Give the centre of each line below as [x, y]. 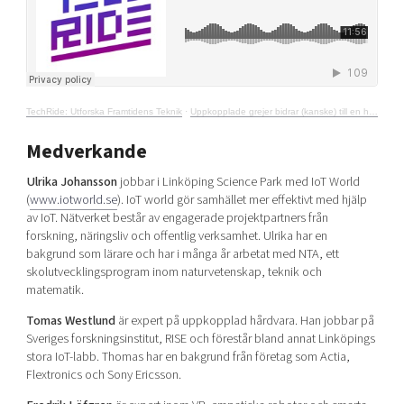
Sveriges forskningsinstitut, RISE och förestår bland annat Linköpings [200, 339]
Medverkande [86, 151]
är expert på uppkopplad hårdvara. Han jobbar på [244, 321]
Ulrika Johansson [71, 181]
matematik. [55, 289]
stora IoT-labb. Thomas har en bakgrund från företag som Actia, [188, 357]
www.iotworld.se [73, 199]
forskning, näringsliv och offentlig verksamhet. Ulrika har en [176, 235]
